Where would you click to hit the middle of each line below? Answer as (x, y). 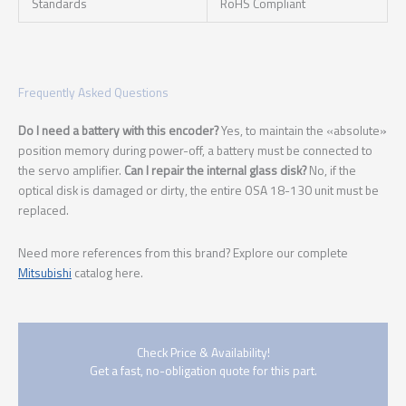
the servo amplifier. (71, 171)
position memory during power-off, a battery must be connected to (195, 151)
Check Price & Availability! (203, 353)
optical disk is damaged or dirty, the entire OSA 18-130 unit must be (198, 191)
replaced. (43, 211)
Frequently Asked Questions (93, 93)
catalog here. (107, 273)
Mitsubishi (45, 273)
